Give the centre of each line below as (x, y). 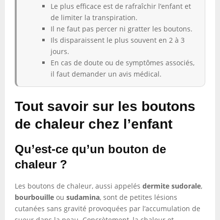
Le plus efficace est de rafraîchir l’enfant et (121, 6)
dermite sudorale (172, 186)
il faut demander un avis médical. (106, 74)
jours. (60, 51)
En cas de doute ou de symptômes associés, (123, 63)
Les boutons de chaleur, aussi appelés (79, 186)
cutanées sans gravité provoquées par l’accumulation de (108, 208)
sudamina (83, 197)
